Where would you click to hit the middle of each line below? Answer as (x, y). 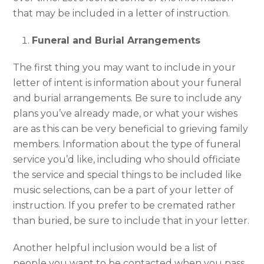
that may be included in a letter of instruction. (122, 13)
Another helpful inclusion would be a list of (115, 247)
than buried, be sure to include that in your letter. (131, 220)
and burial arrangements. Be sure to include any (128, 98)
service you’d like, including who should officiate (127, 159)
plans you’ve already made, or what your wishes (126, 113)
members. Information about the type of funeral (127, 144)
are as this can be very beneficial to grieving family (131, 128)
